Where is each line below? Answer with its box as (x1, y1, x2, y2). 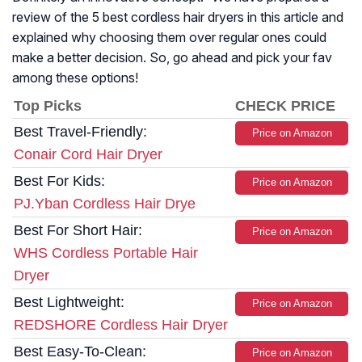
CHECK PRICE (235, 98, 335, 115)
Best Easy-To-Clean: (14, 343, 146, 360)
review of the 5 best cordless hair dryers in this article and (12, 9, 343, 26)
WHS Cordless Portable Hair (14, 245, 198, 262)
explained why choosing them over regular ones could (12, 29, 326, 46)
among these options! (12, 69, 138, 86)
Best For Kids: (14, 173, 105, 190)
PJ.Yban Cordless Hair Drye (14, 196, 196, 213)
